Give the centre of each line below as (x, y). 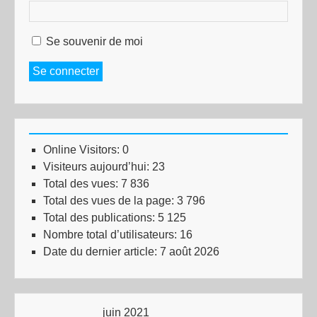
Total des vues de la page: (110, 201)
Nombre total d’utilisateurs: (111, 235)
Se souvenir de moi (94, 41)
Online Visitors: (83, 150)
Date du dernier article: (102, 252)
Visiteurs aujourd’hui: (98, 167)
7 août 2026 (190, 252)
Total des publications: (100, 218)
